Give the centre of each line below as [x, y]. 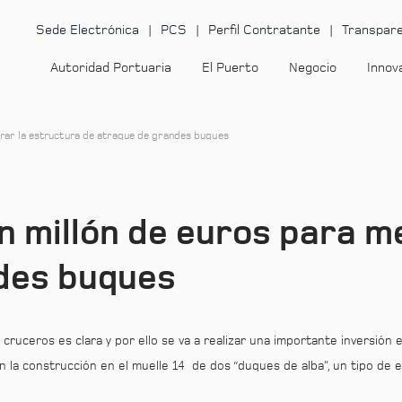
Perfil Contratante [264, 30]
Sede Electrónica [87, 30]
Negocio [313, 68]
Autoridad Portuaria [111, 68]
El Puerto [230, 68]
